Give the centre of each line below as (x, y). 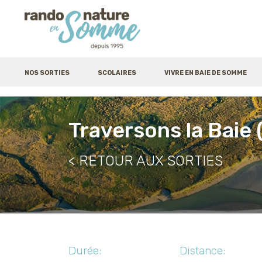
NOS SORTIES (47, 73)
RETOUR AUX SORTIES (151, 161)
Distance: (202, 251)
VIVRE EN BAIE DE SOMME (206, 73)
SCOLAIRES (117, 73)
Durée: (85, 251)
